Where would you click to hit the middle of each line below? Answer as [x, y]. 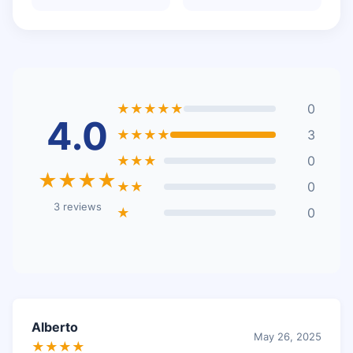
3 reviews [77, 206]
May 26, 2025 [288, 337]
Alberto [55, 327]
